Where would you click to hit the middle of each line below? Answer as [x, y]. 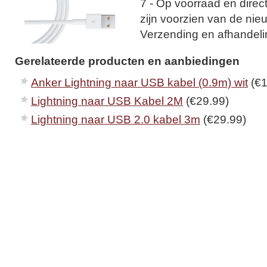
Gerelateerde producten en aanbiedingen [127, 61]
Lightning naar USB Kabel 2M [107, 101]
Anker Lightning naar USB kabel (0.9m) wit [139, 83]
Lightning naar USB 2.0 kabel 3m [116, 119]
